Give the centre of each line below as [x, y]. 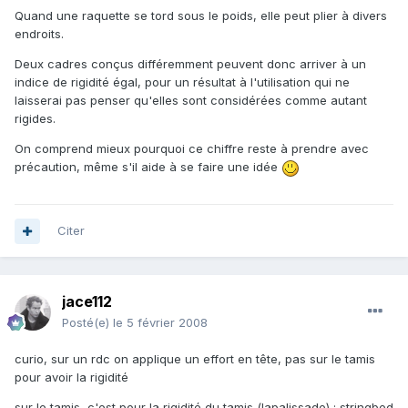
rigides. [35, 119]
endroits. [39, 34]
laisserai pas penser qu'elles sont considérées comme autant [191, 101]
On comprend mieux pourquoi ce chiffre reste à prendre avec [192, 149]
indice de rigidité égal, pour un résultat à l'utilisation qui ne [182, 82]
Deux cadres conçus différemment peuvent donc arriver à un [190, 64]
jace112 [87, 302]
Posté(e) [87, 323]
